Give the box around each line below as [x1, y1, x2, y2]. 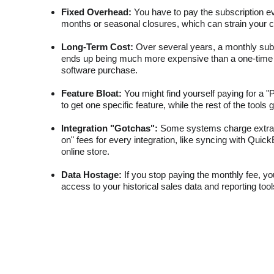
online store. [61, 146, 109, 157]
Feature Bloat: [61, 88, 122, 98]
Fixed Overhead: [61, 7, 131, 17]
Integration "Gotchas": [61, 123, 158, 133]
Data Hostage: [61, 169, 122, 180]
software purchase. [61, 65, 138, 75]
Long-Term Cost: [61, 42, 133, 52]
